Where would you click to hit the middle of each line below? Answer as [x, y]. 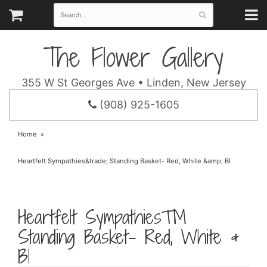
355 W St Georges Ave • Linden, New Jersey [133, 83]
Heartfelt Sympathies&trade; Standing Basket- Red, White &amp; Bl [124, 161]
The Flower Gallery [133, 58]
